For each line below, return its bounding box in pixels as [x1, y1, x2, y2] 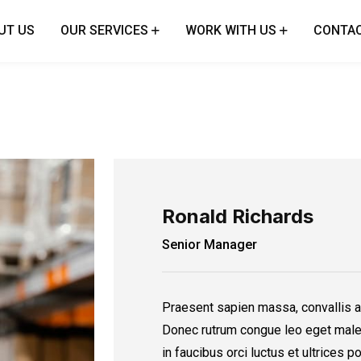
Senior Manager [162, 237, 258, 253]
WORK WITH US [185, 23, 276, 38]
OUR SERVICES [60, 23, 148, 38]
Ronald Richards [162, 205, 314, 229]
